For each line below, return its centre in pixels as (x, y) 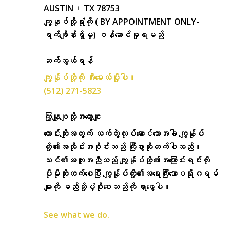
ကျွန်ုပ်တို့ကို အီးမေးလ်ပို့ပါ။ (90, 78)
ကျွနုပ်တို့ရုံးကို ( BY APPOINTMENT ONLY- (121, 22)
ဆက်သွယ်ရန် (68, 61)
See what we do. (76, 215)
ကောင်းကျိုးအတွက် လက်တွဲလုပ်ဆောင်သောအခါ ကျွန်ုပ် (124, 134)
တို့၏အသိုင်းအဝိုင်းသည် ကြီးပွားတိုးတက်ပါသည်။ (123, 147)
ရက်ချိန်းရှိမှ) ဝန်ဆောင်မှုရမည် (104, 35)
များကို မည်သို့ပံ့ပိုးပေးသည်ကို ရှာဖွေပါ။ (107, 187)
